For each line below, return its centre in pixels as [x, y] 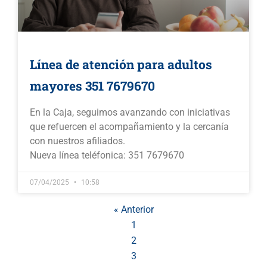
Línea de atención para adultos [121, 65]
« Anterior [133, 210]
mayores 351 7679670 [92, 86]
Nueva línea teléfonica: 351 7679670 [107, 156]
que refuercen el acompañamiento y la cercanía [129, 127]
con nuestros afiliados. [77, 141]
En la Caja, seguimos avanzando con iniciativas [130, 113]
